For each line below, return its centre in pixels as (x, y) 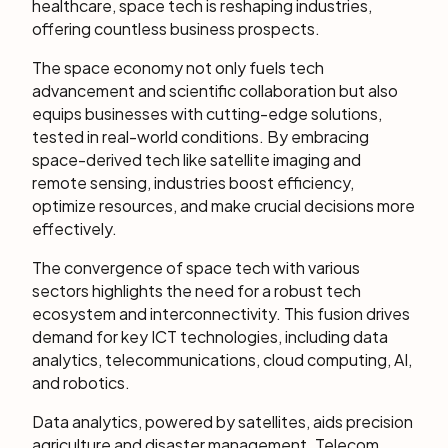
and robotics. (81, 382)
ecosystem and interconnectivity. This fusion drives (221, 313)
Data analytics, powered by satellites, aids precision (222, 421)
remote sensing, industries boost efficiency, (193, 182)
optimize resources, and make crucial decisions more (223, 205)
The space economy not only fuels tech (178, 67)
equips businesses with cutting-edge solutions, (207, 113)
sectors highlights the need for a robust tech (196, 290)
